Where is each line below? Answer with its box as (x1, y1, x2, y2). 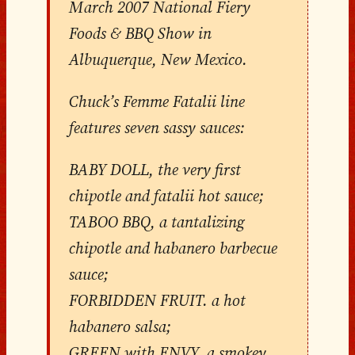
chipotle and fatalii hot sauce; (68, 184, 264, 207)
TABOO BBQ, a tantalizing (68, 210, 245, 233)
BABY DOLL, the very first (68, 158, 241, 181)
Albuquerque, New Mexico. (68, 48, 247, 71)
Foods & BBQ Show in (68, 21, 212, 44)
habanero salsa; (68, 315, 171, 338)
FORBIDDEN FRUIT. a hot (68, 288, 246, 311)
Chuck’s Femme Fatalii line (68, 90, 245, 113)
